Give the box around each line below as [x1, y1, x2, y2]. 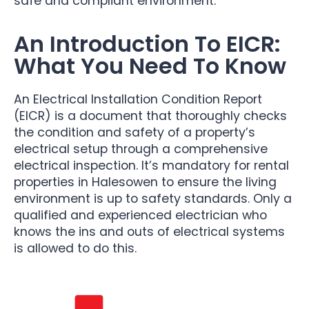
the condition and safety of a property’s [14, 123, 255, 141]
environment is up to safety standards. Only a [14, 190, 292, 207]
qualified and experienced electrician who [14, 206, 267, 223]
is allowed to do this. [14, 239, 137, 257]
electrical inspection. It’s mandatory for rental [14, 157, 289, 174]
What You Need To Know [14, 50, 286, 81]
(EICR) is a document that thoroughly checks [14, 107, 287, 124]
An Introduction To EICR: [14, 28, 281, 59]
